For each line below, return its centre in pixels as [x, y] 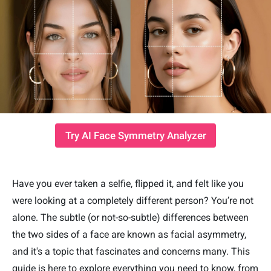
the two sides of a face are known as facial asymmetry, [129, 235]
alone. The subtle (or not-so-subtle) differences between [130, 218]
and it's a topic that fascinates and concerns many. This [131, 252]
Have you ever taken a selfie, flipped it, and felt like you [128, 184]
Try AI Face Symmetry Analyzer [135, 136]
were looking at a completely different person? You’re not [133, 201]
